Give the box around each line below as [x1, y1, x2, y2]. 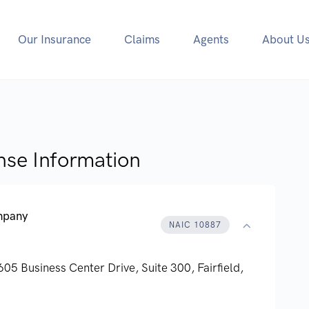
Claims [124, 32, 161, 47]
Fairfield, [197, 261, 244, 275]
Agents [193, 32, 230, 47]
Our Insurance [18, 32, 92, 47]
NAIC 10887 [169, 219, 221, 230]
